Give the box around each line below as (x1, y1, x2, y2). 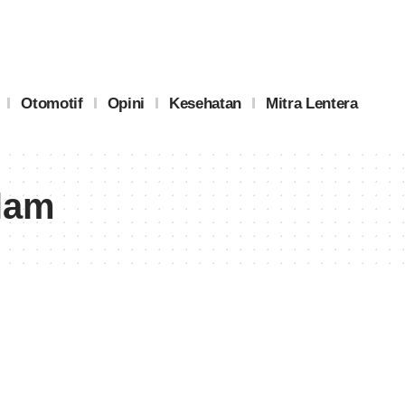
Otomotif (21, 94, 83, 112)
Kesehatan (168, 94, 241, 112)
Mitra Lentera (265, 94, 358, 112)
